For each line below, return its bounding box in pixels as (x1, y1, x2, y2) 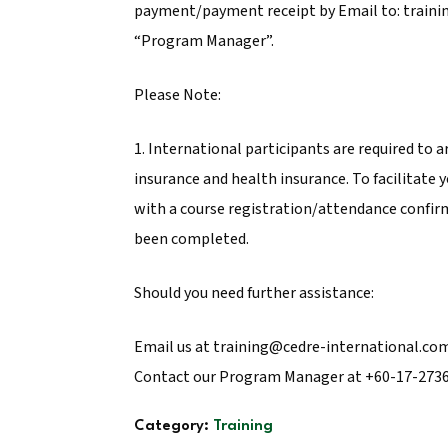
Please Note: (133, 84, 221, 107)
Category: (133, 419, 213, 435)
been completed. (133, 228, 249, 251)
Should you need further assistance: (133, 282, 374, 305)
